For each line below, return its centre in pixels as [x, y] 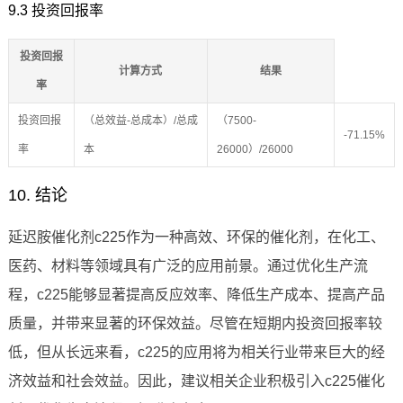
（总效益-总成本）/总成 [140, 121]
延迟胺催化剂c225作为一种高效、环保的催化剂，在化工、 [196, 237]
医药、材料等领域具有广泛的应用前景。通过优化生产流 [188, 266]
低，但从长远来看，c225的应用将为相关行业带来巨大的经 [196, 353]
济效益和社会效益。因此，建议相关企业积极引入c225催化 [196, 381]
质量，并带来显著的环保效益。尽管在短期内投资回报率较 [195, 324]
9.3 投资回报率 [55, 11]
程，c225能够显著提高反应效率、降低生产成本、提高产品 [196, 295]
